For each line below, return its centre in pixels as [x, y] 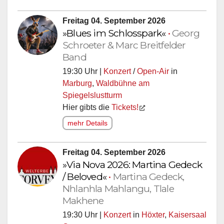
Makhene [83, 200]
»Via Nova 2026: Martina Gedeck [132, 164]
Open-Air [153, 71]
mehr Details [87, 123]
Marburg [77, 83]
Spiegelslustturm [92, 95]
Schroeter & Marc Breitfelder [124, 45]
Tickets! [125, 107]
